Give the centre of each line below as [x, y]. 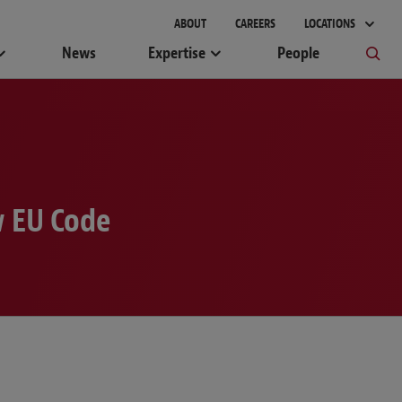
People [298, 53]
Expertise [177, 53]
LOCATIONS [332, 24]
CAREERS [256, 24]
